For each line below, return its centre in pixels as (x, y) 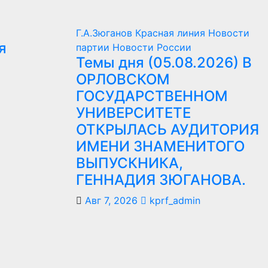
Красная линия (172, 33)
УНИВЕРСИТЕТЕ (133, 113)
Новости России (152, 48)
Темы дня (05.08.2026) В (164, 63)
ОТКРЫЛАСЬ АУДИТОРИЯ (167, 130)
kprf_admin (173, 201)
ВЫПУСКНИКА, (130, 163)
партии (94, 48)
